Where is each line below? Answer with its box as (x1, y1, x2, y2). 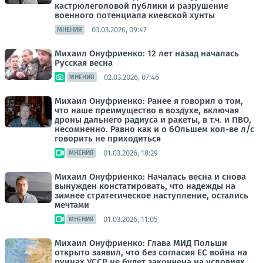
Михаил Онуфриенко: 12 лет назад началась (55, 48, 239, 59)
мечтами (55, 200, 89, 211)
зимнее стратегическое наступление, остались (55, 190, 248, 201)
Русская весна (55, 58, 113, 69)
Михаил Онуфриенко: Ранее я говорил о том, (55, 96, 243, 107)
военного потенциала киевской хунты (55, 10, 215, 21)
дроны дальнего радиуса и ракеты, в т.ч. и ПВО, (55, 114, 251, 126)
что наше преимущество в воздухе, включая (55, 105, 239, 116)
